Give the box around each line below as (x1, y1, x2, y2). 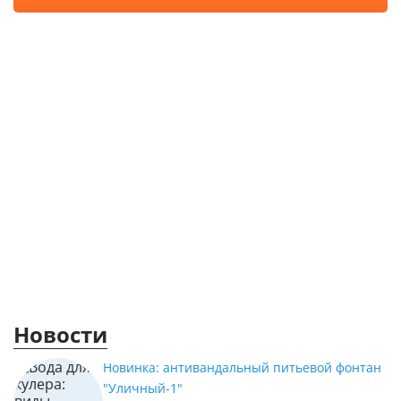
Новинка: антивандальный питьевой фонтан (103, 360, 381, 375)
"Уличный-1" (103, 380, 183, 396)
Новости (13, 321, 107, 348)
